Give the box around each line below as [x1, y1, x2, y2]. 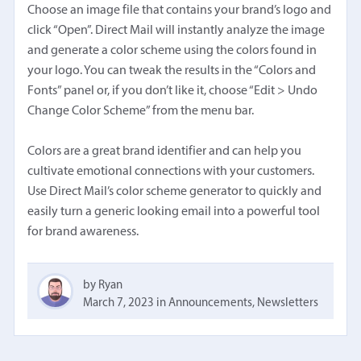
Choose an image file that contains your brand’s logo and [27, 4, 332, 18]
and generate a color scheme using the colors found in [27, 44, 317, 58]
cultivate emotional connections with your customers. [27, 165, 315, 179]
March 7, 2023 [83, 297, 155, 310]
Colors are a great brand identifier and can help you [27, 145, 302, 159]
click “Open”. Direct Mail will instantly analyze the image [27, 24, 326, 38]
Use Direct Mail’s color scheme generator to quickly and [27, 185, 322, 199]
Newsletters [257, 297, 319, 310]
